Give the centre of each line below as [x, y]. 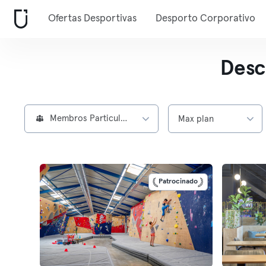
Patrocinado [178, 182]
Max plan [196, 119]
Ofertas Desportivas [92, 19]
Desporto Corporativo [205, 19]
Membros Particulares [123, 118]
